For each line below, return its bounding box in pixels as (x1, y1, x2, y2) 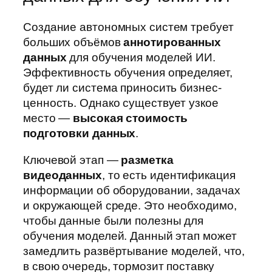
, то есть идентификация (101, 168, 236, 182)
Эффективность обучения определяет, (23, 66, 233, 80)
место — (23, 112, 73, 125)
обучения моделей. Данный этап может (23, 229, 237, 242)
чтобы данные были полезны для (23, 214, 204, 227)
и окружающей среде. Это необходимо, (23, 199, 237, 212)
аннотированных (123, 36, 222, 49)
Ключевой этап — (23, 153, 121, 166)
